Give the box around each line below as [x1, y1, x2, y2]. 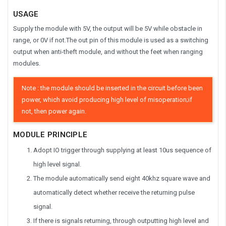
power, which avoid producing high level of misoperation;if [22, 96, 193, 104]
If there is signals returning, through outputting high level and [33, 216, 209, 224]
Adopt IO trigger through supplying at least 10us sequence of [33, 146, 211, 154]
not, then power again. [22, 107, 87, 116]
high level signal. [33, 160, 81, 168]
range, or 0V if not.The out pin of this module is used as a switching [13, 36, 208, 44]
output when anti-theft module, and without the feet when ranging [13, 48, 203, 56]
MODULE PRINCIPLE [13, 130, 87, 139]
